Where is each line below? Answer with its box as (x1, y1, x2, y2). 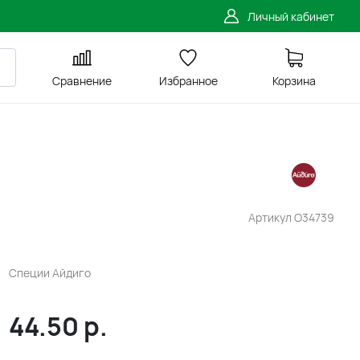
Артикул (248, 210, 294, 225)
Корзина (272, 73, 316, 88)
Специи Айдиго (8, 265, 91, 280)
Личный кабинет (247, 8, 334, 24)
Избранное (158, 73, 218, 88)
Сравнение (52, 73, 112, 88)
